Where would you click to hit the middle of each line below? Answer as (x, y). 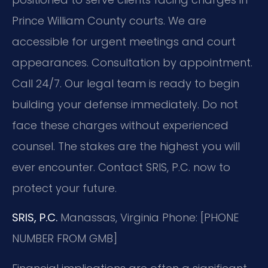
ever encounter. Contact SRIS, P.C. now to (121, 167)
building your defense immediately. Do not (125, 104)
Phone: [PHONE (199, 218)
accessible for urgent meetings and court (124, 41)
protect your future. (64, 188)
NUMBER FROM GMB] (65, 239)
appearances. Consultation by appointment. (132, 62)
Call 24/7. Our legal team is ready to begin (126, 83)
